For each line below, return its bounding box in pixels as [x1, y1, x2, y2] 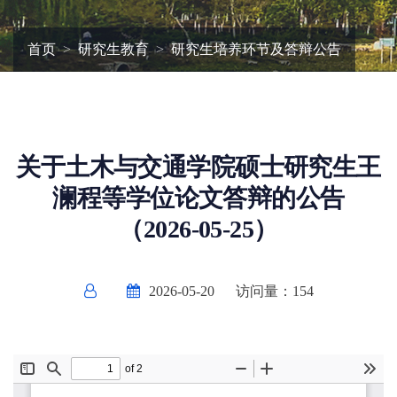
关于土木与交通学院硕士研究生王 [16, 153, 381, 181]
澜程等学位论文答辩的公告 [52, 184, 345, 212]
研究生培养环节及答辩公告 [171, 42, 341, 57]
